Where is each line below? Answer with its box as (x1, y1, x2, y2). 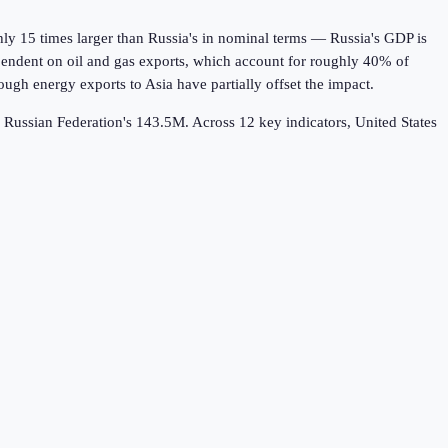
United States (355, 114, 437, 131)
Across (192, 114, 239, 131)
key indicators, (255, 114, 355, 131)
